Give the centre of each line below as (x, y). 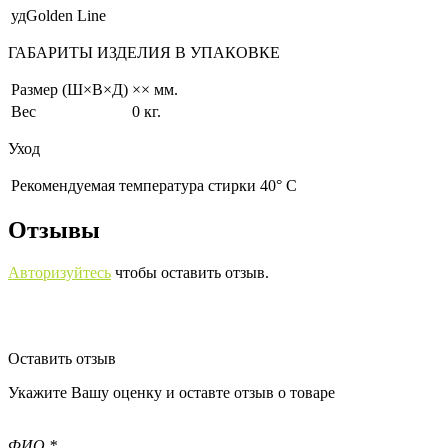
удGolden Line (58, 15)
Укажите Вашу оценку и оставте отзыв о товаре (171, 393)
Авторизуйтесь (59, 273)
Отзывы (54, 230)
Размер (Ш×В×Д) (69, 89)
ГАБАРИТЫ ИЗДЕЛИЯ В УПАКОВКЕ (144, 52)
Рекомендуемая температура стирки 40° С (154, 185)
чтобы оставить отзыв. (190, 273)
